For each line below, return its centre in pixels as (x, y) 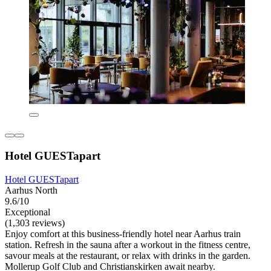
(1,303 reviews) (35, 223)
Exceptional (28, 212)
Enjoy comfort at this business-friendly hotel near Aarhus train (123, 233)
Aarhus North (31, 190)
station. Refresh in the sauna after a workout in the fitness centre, (128, 244)
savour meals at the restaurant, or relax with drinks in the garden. (128, 255)
